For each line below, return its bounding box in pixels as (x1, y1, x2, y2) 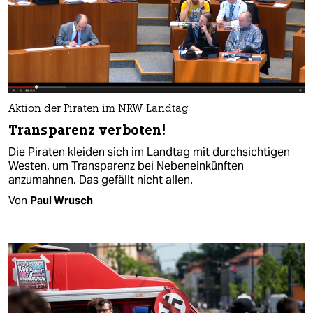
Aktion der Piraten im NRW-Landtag (8, 104, 189, 115)
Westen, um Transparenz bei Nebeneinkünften (8, 159, 244, 174)
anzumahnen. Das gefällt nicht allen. (8, 173, 193, 188)
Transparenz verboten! (8, 122, 166, 140)
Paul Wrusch (30, 194, 93, 208)
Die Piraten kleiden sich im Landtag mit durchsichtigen (8, 145, 290, 160)
